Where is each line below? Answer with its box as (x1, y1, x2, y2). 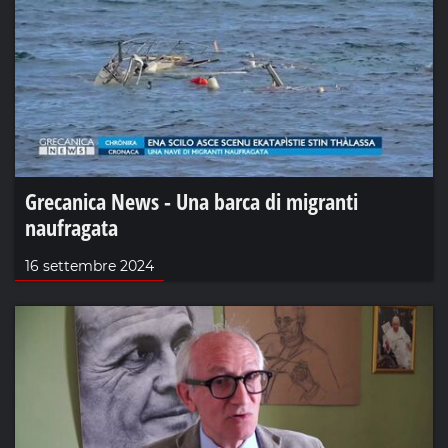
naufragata (25, 211, 118, 242)
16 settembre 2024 (25, 256, 154, 275)
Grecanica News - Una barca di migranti (25, 185, 358, 216)
